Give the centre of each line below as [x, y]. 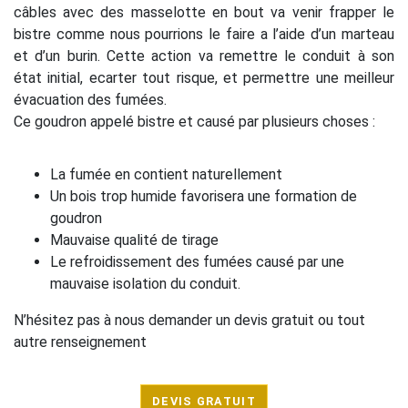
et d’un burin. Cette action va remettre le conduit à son [204, 56]
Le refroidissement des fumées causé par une [197, 261]
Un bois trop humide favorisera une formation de [204, 196]
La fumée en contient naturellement [166, 174]
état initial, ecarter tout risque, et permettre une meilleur [204, 78]
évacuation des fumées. [90, 100]
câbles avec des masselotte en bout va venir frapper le [204, 13]
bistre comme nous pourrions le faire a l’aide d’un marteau [204, 35]
